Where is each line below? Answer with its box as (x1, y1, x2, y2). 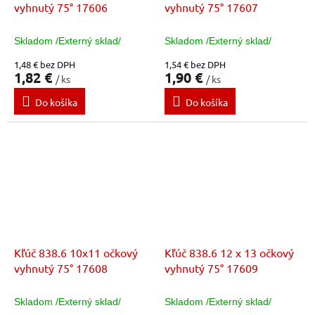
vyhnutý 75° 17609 (165, 261, 258, 276)
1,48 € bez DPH (14, 58, 75, 70)
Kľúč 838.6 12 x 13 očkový (165, 245, 294, 260)
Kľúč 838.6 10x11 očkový (14, 245, 138, 260)
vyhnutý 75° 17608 (14, 261, 108, 276)
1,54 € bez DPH (165, 58, 226, 70)
